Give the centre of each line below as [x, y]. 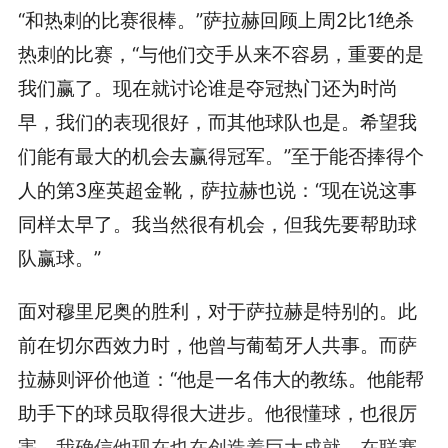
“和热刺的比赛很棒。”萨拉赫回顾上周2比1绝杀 [215, 20]
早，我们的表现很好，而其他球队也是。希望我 [217, 122]
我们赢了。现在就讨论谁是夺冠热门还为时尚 [207, 88]
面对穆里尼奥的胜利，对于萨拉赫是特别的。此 [217, 311]
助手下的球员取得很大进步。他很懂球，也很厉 [217, 413]
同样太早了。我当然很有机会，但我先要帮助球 [217, 224]
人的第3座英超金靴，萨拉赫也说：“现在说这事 [217, 190]
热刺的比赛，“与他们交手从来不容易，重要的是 [220, 54]
